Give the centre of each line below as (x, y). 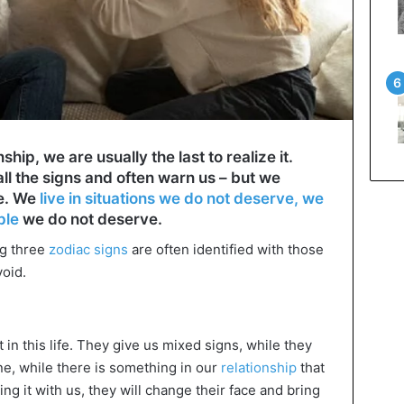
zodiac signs (88, 249)
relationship (259, 368)
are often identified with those (226, 249)
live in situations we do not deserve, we (182, 199)
